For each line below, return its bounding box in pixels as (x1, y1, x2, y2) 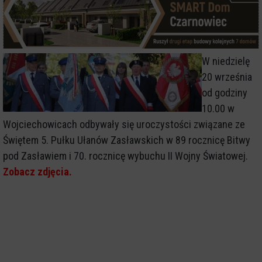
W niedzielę (202, 55, 250, 68)
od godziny (202, 87, 247, 99)
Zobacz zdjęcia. (3, 166, 72, 178)
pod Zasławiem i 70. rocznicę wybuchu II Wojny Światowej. (3, 150, 248, 163)
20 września (202, 71, 252, 84)
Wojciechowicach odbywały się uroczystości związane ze (3, 118, 245, 131)
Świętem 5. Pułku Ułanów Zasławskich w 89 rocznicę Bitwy (3, 134, 250, 147)
